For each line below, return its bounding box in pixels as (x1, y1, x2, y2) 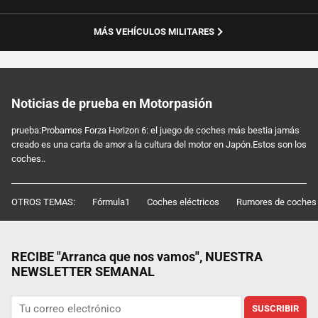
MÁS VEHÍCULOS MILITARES (93, 26, 214, 37)
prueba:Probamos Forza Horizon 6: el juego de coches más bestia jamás (11, 124, 300, 136)
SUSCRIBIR (252, 303, 299, 314)
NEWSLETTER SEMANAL (11, 263, 155, 279)
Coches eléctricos (147, 196, 219, 207)
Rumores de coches (236, 196, 317, 207)
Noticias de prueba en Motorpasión (11, 95, 212, 111)
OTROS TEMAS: (11, 196, 75, 207)
